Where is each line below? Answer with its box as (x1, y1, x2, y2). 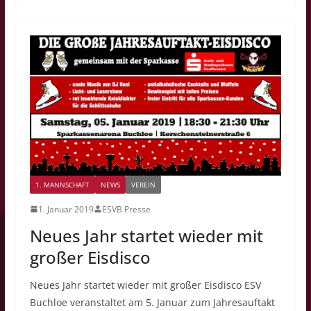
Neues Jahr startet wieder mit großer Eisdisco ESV (29, 278, 261, 292)
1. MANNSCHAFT (35, 179, 90, 190)
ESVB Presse (101, 203, 151, 215)
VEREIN (131, 179, 155, 190)
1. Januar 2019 (37, 203, 94, 215)
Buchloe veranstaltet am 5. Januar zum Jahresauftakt (29, 295, 275, 309)
